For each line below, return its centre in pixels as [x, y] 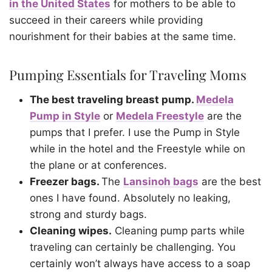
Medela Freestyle [160, 116]
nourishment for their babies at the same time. [123, 37]
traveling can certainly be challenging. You [133, 247]
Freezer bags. [66, 182]
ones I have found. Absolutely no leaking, [130, 198]
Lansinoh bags [161, 182]
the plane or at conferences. [98, 165]
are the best [230, 182]
